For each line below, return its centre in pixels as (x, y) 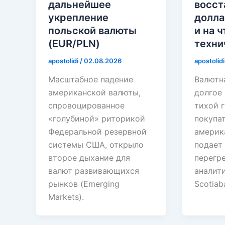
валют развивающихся (94, 171)
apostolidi (64, 61)
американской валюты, (94, 93)
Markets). (66, 197)
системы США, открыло (96, 145)
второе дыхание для (89, 158)
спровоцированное (86, 106)
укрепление (78, 17)
